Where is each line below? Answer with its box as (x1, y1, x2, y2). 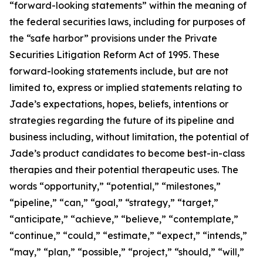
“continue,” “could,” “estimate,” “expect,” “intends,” (9, 230, 247, 241)
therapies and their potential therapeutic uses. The (9, 164, 238, 176)
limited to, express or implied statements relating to (9, 82, 242, 93)
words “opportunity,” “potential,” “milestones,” (9, 180, 221, 192)
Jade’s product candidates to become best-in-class (9, 147, 245, 159)
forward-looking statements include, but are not (9, 65, 228, 77)
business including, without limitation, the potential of (9, 131, 249, 143)
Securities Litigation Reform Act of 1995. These (9, 49, 220, 60)
